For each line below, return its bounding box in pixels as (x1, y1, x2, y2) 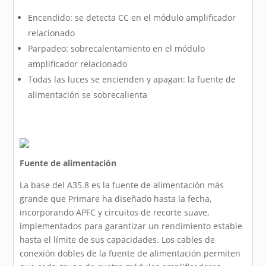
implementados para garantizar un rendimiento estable (20, 220, 243, 232)
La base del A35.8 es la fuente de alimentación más (20, 179, 224, 191)
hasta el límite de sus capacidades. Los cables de (20, 234, 216, 246)
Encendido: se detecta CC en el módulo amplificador (28, 12, 236, 24)
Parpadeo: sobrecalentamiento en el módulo (28, 43, 205, 55)
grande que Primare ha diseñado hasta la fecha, (20, 193, 212, 205)
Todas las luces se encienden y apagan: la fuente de (28, 74, 236, 85)
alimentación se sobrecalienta (28, 89, 148, 101)
